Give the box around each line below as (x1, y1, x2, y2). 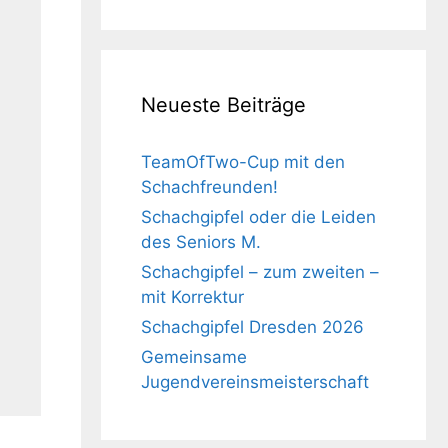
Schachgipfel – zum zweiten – (141, 261, 379, 282)
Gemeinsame (141, 346, 247, 367)
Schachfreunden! (141, 176, 278, 197)
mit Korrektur (141, 286, 244, 307)
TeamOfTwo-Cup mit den (141, 151, 345, 172)
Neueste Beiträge (141, 92, 306, 117)
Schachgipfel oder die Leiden (141, 206, 376, 227)
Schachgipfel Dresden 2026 (141, 316, 364, 337)
